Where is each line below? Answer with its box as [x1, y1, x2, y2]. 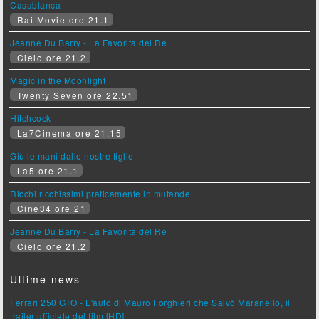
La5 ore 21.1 [14, 164, 79, 177]
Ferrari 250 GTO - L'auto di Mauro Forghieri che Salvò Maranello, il [10, 296, 291, 309]
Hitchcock [10, 112, 51, 125]
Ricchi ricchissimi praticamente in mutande [10, 187, 191, 200]
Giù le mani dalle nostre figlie [10, 150, 134, 162]
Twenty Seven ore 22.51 [14, 89, 134, 102]
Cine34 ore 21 [14, 202, 87, 215]
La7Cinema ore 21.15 [14, 127, 122, 140]
